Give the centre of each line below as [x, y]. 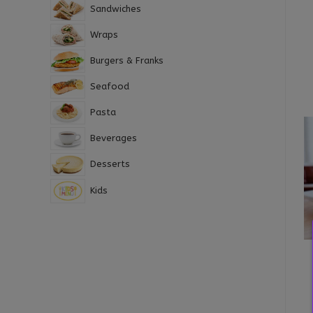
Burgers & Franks [126, 61]
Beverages [113, 138]
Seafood [109, 87]
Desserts [110, 164]
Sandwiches [115, 9]
